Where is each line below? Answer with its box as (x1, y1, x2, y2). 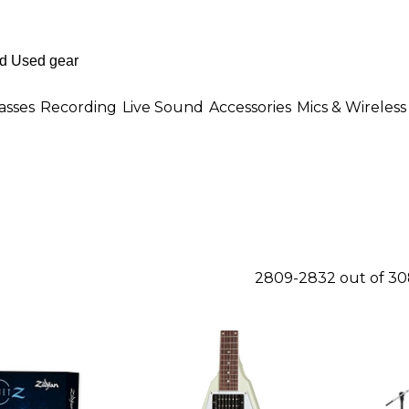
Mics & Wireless (297, 98, 406, 116)
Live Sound (122, 98, 204, 116)
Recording (40, 98, 117, 116)
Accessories (209, 98, 291, 116)
